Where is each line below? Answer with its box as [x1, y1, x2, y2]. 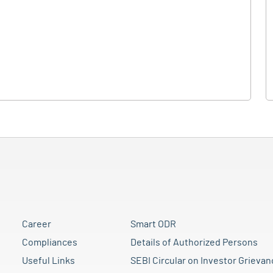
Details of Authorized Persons [130, 238, 258, 247]
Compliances [22, 238, 77, 247]
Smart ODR [130, 219, 176, 229]
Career [22, 219, 51, 229]
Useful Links [22, 256, 75, 266]
